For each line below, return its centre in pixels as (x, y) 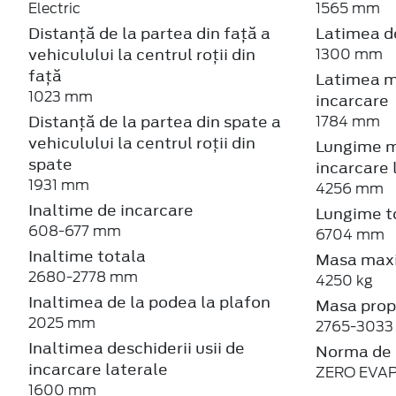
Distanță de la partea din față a (149, 33)
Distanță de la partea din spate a (155, 122)
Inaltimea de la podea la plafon (149, 302)
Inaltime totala (87, 256)
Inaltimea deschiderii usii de (137, 348)
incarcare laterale (98, 369)
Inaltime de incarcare (111, 210)
